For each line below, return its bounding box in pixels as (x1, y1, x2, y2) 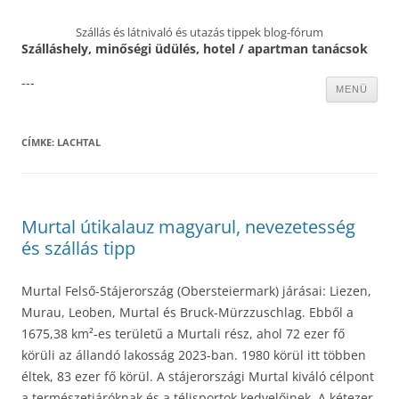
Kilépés (174, 74, 217, 91)
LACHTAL (57, 135, 101, 149)
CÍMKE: (21, 135, 57, 149)
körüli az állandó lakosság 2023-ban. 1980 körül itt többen (21, 346, 366, 363)
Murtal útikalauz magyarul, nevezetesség (21, 215, 355, 239)
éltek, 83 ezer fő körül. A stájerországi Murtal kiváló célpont (21, 368, 374, 385)
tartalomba (174, 99, 240, 116)
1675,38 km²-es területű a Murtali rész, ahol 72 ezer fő (21, 325, 345, 342)
